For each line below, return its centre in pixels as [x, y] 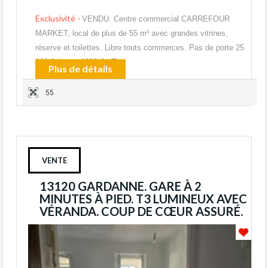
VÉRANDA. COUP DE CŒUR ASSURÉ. [141, 211]
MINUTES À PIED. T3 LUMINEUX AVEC [143, 199]
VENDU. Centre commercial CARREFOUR [156, 19]
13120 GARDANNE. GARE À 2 [121, 186]
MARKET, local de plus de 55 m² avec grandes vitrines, [132, 33]
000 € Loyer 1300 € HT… [80, 62]
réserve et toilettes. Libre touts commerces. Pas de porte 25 [140, 48]
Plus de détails [80, 69]
